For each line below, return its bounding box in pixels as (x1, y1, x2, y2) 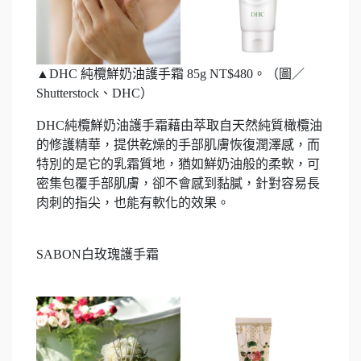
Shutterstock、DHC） (36, 85, 153, 100)
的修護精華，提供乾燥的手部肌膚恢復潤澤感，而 (36, 137, 320, 151)
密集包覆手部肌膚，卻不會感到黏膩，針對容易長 (36, 176, 320, 190)
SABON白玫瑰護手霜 (36, 247, 159, 261)
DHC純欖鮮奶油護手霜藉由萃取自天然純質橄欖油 (36, 118, 322, 132)
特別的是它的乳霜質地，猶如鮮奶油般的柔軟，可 (36, 156, 320, 171)
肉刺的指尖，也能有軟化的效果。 (36, 195, 230, 210)
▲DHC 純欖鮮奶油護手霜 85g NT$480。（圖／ (36, 66, 305, 81)
